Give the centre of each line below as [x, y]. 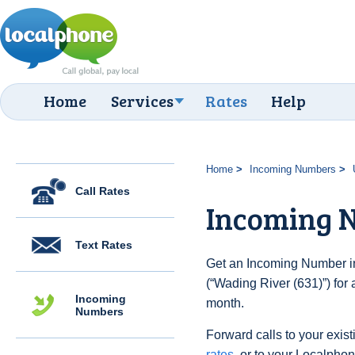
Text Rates [104, 245]
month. [225, 303]
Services [142, 101]
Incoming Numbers [292, 169]
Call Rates [103, 191]
